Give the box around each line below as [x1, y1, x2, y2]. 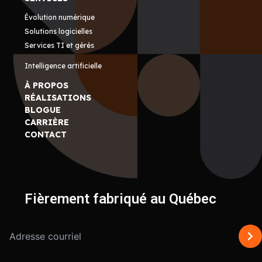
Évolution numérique [25, 13, 95, 22]
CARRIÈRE [25, 117, 70, 128]
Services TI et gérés [25, 41, 95, 50]
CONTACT [25, 129, 67, 140]
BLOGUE [25, 105, 61, 116]
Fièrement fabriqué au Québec [25, 191, 217, 208]
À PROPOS [25, 80, 69, 91]
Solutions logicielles [25, 27, 93, 36]
